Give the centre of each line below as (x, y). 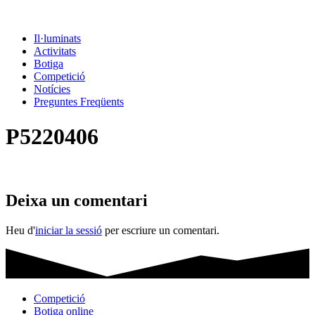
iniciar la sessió (69, 230)
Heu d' (20, 230)
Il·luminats (57, 39)
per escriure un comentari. (161, 230)
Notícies (52, 89)
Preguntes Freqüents (79, 102)
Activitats (55, 51)
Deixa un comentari (77, 200)
